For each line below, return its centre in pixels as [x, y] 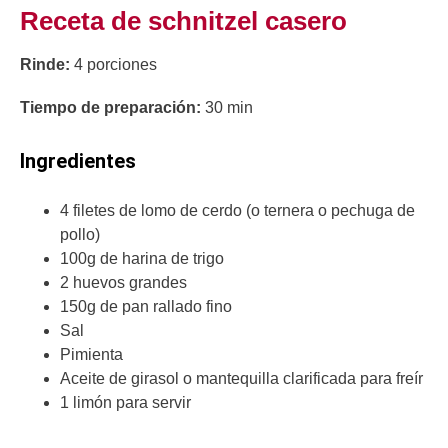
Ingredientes [78, 161]
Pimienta [91, 355]
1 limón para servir [125, 403]
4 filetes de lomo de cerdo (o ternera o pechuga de [237, 211]
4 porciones [115, 64]
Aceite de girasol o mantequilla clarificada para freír [241, 379]
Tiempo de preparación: [110, 108]
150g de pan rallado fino [146, 307]
